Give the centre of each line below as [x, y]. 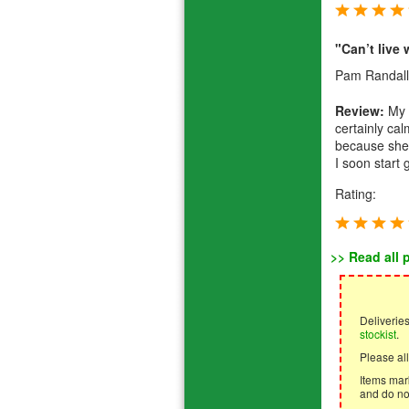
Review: [360, 111]
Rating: [356, 194]
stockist [378, 333]
